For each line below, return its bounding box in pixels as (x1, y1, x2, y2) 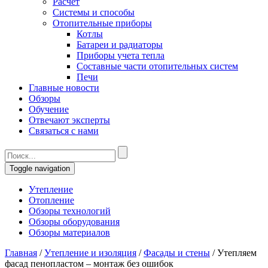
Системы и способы (53, 7, 135, 17)
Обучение (29, 104, 69, 114)
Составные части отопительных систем (77, 61, 238, 71)
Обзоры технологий (29, 206, 111, 216)
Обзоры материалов (29, 227, 110, 237)
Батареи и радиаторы (77, 39, 163, 50)
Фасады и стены (144, 248, 210, 258)
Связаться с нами (29, 126, 99, 136)
